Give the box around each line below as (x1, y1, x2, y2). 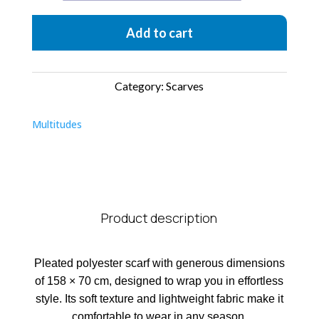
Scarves (166, 79, 204, 93)
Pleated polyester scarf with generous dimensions (33, 257, 285, 269)
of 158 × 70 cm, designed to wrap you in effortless (35, 275, 284, 287)
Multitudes (31, 117, 82, 131)
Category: (115, 79, 164, 93)
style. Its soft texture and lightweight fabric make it (35, 293, 283, 305)
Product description (101, 209, 218, 226)
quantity (62, 26, 103, 39)
